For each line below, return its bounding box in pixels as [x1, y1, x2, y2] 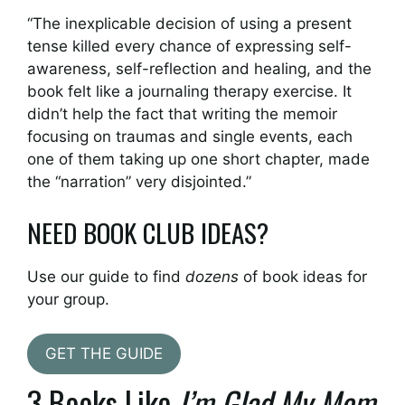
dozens [185, 267, 239, 286]
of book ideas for [239, 267, 367, 286]
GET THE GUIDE [45, 344, 163, 363]
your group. [27, 289, 109, 308]
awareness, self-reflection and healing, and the [27, 60, 372, 78]
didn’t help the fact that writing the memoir [27, 105, 337, 123]
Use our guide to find [27, 267, 185, 286]
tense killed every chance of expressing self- [27, 37, 352, 55]
